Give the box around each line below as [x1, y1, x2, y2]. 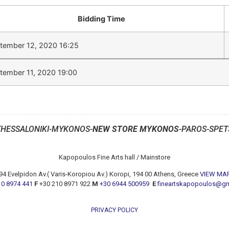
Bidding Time [78, 14, 125, 23]
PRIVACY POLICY [91, 206, 138, 214]
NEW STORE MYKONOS [92, 124, 179, 134]
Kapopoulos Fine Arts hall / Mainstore [59, 153, 170, 161]
